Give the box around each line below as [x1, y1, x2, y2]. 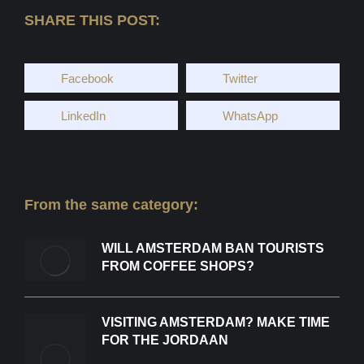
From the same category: [33, 197, 198, 213]
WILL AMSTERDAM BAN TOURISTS [102, 241, 324, 255]
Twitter [223, 71, 258, 85]
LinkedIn [61, 108, 106, 123]
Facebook [61, 71, 114, 85]
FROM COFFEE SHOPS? [102, 259, 254, 273]
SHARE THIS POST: [24, 12, 160, 28]
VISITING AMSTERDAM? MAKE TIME [102, 314, 330, 329]
